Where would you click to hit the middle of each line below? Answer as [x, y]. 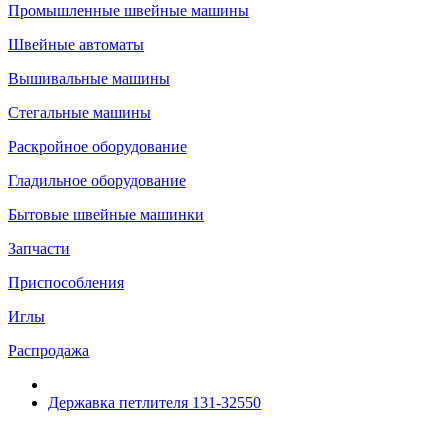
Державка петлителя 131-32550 [154, 402]
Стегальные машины [79, 112]
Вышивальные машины [89, 78]
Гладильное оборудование [97, 180]
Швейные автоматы [76, 44]
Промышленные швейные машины [128, 10]
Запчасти [39, 248]
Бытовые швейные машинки [106, 214]
